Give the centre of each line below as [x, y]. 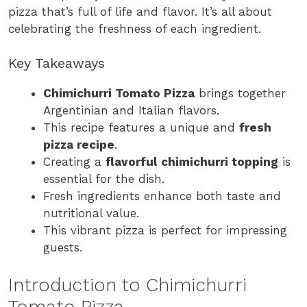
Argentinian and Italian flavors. [131, 111]
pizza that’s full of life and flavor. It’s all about [140, 11]
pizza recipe [79, 145]
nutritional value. [91, 213]
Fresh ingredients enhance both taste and [162, 196]
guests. [63, 248]
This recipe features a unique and [141, 128]
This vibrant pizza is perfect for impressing [165, 231]
